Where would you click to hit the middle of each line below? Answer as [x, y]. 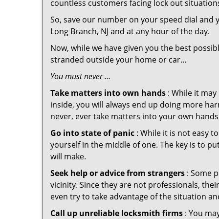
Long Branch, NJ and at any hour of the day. [130, 31]
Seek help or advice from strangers [118, 173]
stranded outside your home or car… [119, 60]
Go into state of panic [92, 133]
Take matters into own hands [108, 93]
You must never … [80, 76]
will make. [68, 156]
